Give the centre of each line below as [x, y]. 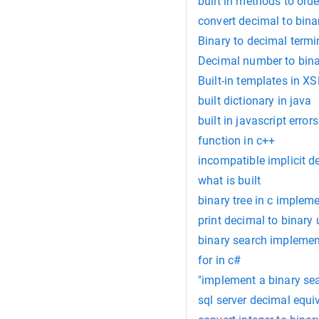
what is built [229, 181]
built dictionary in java [255, 101]
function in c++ [237, 141]
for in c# [220, 261]
